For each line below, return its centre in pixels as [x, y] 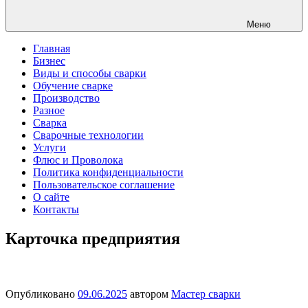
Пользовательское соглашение [104, 185]
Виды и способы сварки [90, 73]
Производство [66, 98]
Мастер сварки [206, 294]
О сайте [51, 197]
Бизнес [49, 61]
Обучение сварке [73, 86]
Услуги [49, 147]
